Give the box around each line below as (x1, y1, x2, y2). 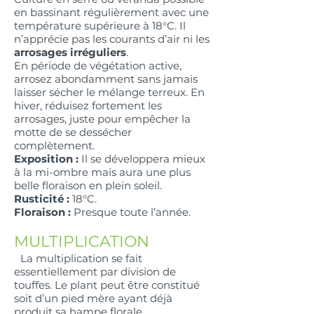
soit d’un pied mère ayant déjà (14, 292, 172, 306)
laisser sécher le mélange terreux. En (14, 86, 205, 100)
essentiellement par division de (14, 265, 176, 279)
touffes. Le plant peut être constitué (14, 278, 200, 292)
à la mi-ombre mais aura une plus (14, 165, 191, 179)
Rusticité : (14, 192, 69, 206)
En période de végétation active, (14, 59, 182, 73)
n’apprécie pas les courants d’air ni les (14, 32, 210, 46)
